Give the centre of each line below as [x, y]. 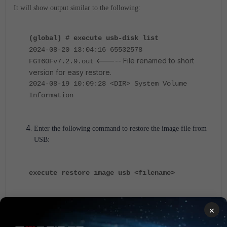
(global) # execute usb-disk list [94, 38]
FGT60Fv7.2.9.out [61, 61]
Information [51, 95]
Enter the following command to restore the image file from [120, 128]
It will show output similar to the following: [77, 8]
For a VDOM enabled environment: [71, 202]
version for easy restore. [70, 72]
